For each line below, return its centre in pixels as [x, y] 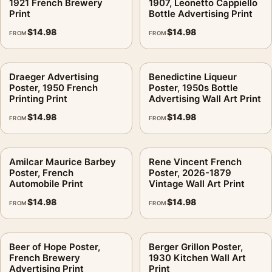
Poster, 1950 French [53, 87]
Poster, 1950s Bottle [193, 87]
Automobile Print [46, 183]
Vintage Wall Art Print [197, 183]
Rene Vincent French [195, 161]
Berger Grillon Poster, [196, 246]
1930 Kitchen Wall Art [197, 257]
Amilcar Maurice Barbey [63, 161]
